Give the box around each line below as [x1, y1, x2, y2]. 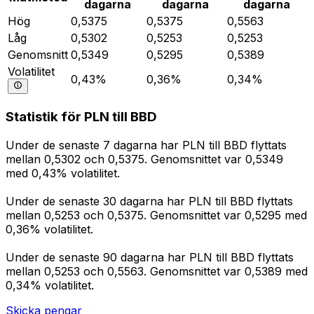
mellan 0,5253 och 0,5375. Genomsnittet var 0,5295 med [6, 208, 307, 223]
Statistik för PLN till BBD [6, 109, 157, 125]
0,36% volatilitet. [6, 222, 93, 237]
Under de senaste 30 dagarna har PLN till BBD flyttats [6, 194, 293, 209]
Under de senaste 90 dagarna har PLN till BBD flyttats [6, 250, 294, 265]
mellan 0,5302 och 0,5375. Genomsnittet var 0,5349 [6, 152, 283, 167]
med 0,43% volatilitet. [6, 166, 120, 181]
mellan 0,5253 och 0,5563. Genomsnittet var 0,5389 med [6, 264, 308, 279]
